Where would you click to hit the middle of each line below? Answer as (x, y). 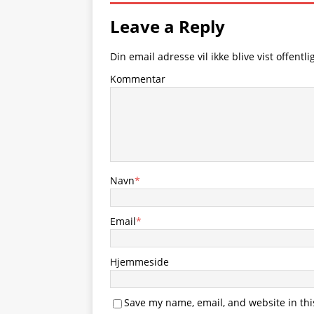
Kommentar (138, 79)
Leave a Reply (168, 26)
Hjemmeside (139, 262)
